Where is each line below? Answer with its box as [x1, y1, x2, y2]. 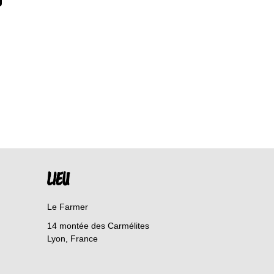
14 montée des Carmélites [47, 221, 150, 231]
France [70, 234, 98, 243]
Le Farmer [47, 202, 89, 212]
